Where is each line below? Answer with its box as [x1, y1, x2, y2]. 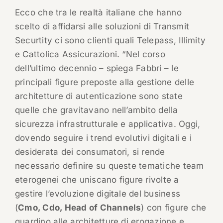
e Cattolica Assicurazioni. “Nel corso [14, 49, 165, 60]
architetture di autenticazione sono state [14, 91, 183, 102]
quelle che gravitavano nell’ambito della [14, 105, 178, 115]
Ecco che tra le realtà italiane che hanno [14, 7, 182, 18]
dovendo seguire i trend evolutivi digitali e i [14, 133, 192, 143]
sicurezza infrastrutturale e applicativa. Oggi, [14, 119, 201, 129]
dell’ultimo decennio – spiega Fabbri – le [14, 63, 179, 74]
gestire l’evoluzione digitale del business [14, 189, 181, 199]
